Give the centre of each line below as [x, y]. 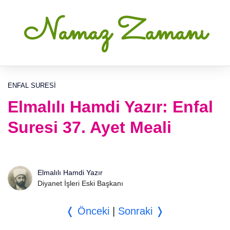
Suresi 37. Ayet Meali [90, 127]
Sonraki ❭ [141, 211]
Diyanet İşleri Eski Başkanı [80, 183]
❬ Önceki [87, 211]
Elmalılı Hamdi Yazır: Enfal [110, 107]
